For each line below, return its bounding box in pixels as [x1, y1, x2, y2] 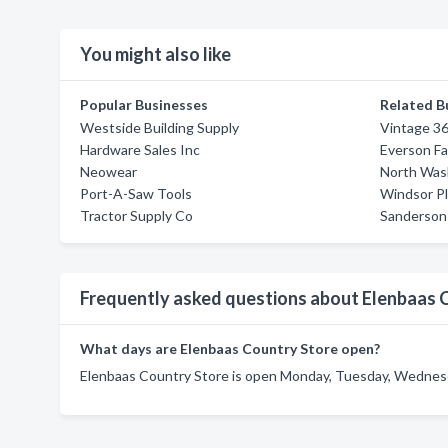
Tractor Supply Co [80, 207, 193, 224]
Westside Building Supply [80, 119, 239, 136]
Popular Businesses [80, 96, 208, 113]
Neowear [80, 163, 137, 180]
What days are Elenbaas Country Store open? [80, 340, 380, 357]
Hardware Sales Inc [80, 141, 200, 158]
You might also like [80, 43, 231, 65]
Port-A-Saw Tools [80, 185, 192, 202]
